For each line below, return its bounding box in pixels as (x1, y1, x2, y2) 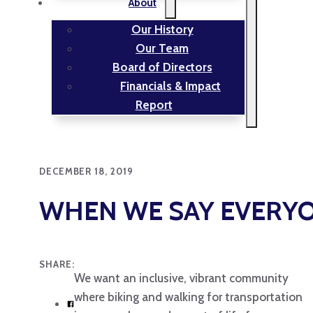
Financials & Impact (120, 79, 221, 94)
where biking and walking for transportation (74, 290, 303, 305)
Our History (131, 22, 194, 37)
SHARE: (39, 259, 75, 270)
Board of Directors (112, 60, 212, 75)
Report (135, 98, 173, 112)
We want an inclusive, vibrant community (74, 271, 289, 286)
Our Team (136, 41, 189, 56)
